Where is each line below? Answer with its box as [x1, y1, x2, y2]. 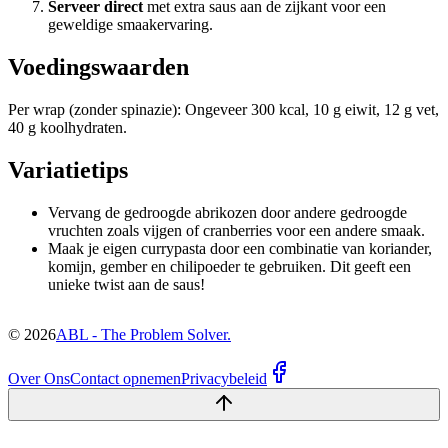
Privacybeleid [181, 369, 267, 387]
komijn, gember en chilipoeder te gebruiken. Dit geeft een [48, 257, 411, 275]
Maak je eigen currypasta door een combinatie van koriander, [48, 239, 432, 257]
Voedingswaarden [8, 53, 189, 80]
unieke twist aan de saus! [48, 275, 205, 293]
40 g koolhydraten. [8, 118, 127, 136]
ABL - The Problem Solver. [56, 325, 231, 343]
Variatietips [8, 156, 128, 183]
